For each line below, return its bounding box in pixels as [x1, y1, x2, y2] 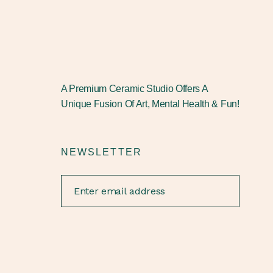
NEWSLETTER [61, 147, 142, 157]
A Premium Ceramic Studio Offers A [61, 83, 208, 94]
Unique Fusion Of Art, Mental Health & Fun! [61, 99, 239, 109]
